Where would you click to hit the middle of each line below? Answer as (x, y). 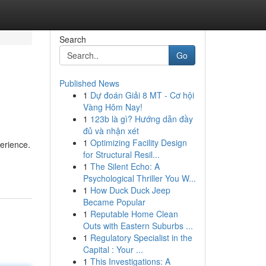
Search (72, 39)
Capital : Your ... (113, 249)
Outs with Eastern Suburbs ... (138, 226)
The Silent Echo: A (125, 166)
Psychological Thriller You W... (139, 178)
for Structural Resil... (121, 154)
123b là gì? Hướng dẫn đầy (141, 119)
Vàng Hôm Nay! (113, 107)
